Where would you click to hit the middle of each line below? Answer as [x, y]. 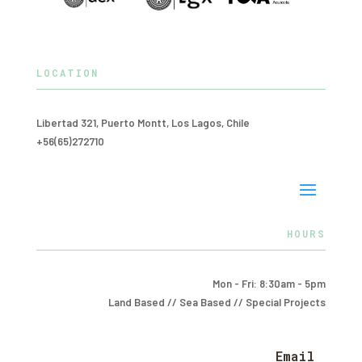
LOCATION [67, 72]
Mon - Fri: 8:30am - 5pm [269, 283]
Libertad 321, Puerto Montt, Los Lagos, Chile [143, 122]
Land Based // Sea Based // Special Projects [217, 302]
